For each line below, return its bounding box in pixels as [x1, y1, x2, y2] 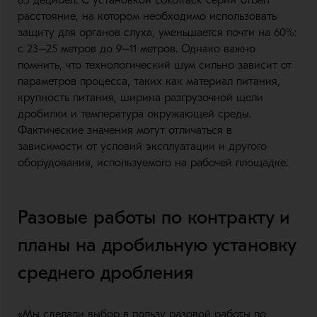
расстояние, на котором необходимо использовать [17, 10, 277, 23]
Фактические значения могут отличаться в [17, 124, 232, 137]
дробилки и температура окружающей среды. [17, 108, 251, 121]
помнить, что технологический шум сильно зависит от [17, 59, 292, 72]
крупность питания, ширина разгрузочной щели [17, 91, 263, 105]
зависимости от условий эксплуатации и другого [17, 140, 267, 154]
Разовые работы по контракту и [17, 207, 290, 229]
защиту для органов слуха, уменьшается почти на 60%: [17, 26, 296, 40]
